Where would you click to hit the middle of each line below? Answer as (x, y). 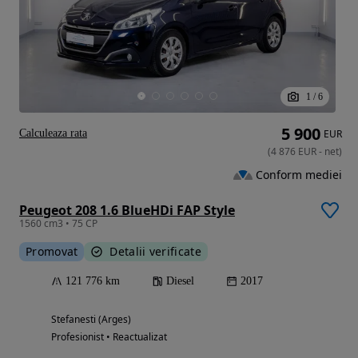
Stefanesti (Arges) (91, 320)
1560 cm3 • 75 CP (58, 224)
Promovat (52, 252)
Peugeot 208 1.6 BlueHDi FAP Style (127, 211)
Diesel (180, 281)
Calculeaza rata (53, 133)
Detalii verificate (155, 252)
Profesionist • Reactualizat (109, 337)
